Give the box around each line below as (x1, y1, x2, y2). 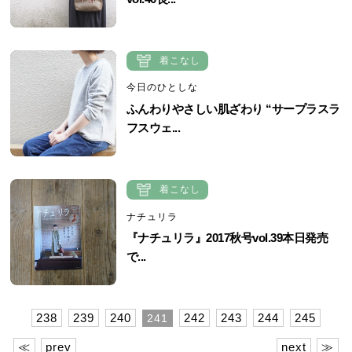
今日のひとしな (126, 82, 198, 93)
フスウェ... (126, 120, 181, 134)
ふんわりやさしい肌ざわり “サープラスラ (126, 101, 340, 115)
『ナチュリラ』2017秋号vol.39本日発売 (126, 231, 328, 245)
